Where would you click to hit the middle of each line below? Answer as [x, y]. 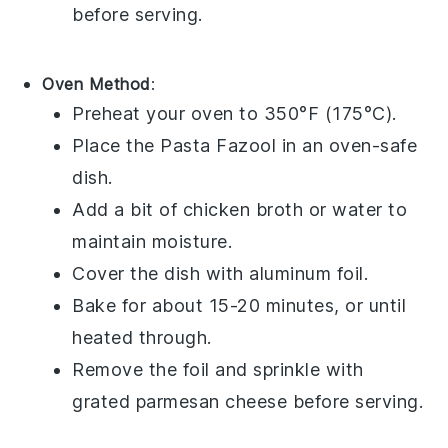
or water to [355, 209]
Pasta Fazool [218, 145]
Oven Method [96, 83]
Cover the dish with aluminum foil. [220, 273]
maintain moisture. [152, 241]
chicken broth [243, 209]
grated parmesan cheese [180, 401]
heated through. [142, 337]
